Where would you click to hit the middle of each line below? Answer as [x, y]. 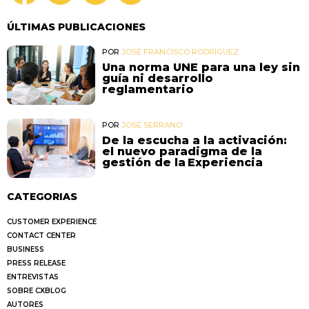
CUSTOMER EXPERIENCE [52, 221]
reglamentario [150, 90]
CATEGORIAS [42, 196]
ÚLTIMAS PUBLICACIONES [76, 27]
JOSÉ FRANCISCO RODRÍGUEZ [179, 52]
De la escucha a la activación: [195, 140]
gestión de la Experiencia [185, 162]
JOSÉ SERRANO [151, 124]
